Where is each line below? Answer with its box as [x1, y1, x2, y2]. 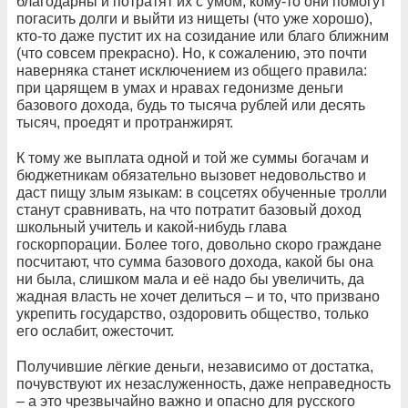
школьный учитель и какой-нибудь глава [16, 219, 287, 235]
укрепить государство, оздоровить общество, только [16, 305, 369, 321]
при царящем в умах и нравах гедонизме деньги [16, 79, 343, 96]
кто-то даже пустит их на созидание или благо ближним [16, 27, 389, 44]
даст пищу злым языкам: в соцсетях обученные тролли [16, 184, 387, 200]
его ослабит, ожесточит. [16, 322, 174, 339]
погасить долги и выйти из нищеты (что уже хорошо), [16, 10, 372, 26]
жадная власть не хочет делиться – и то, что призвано [16, 288, 380, 304]
